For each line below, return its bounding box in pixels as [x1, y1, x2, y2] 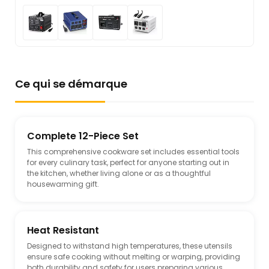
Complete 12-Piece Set [27, 129, 139, 144]
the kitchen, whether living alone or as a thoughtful [27, 168, 211, 179]
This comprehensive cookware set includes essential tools [27, 147, 240, 157]
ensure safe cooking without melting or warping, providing [27, 252, 240, 262]
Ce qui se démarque [15, 76, 127, 92]
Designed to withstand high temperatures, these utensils [27, 241, 232, 252]
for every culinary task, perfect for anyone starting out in [27, 157, 229, 168]
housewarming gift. [27, 179, 99, 190]
